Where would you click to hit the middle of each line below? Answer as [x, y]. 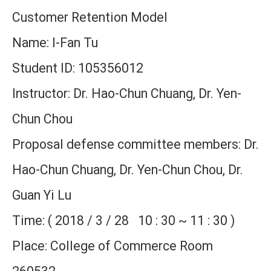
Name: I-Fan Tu [55, 43]
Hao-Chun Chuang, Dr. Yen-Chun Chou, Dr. [128, 170]
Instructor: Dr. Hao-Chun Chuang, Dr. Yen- [127, 93]
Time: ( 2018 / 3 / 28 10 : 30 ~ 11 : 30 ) [123, 220]
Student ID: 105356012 [78, 68]
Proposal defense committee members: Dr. [135, 144]
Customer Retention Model [90, 17]
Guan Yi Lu [42, 195]
